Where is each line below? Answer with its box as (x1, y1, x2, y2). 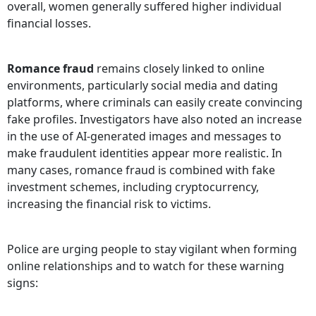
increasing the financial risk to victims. (7, 196, 211, 212)
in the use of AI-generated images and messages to (7, 128, 281, 145)
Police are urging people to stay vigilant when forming (7, 241, 297, 257)
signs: (7, 275, 38, 291)
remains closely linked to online (94, 61, 265, 77)
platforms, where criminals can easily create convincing (7, 95, 303, 111)
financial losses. (7, 16, 91, 32)
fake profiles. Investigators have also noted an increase (7, 111, 302, 128)
